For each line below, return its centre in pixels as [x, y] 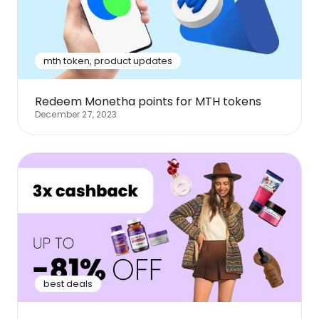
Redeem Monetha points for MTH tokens [148, 102]
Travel [38, 41]
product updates [133, 61]
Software [45, 9]
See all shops [202, 41]
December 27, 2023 [76, 115]
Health [181, 9]
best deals [68, 283]
